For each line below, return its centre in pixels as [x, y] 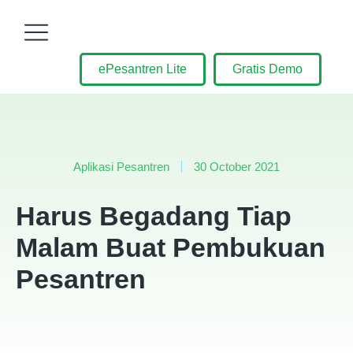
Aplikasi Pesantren [121, 167]
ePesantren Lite [143, 69]
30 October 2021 [237, 167]
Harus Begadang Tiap [154, 216]
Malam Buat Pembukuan [171, 247]
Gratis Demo [268, 69]
